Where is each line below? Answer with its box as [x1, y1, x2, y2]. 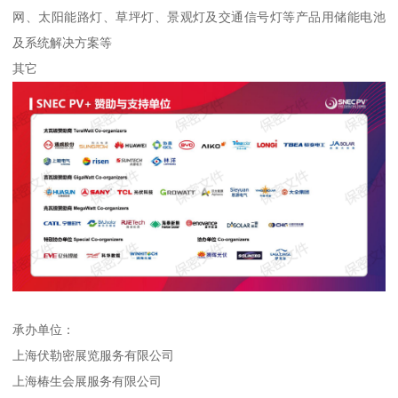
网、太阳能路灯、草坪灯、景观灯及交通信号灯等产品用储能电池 [12, 10, 386, 25]
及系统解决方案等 [12, 36, 113, 51]
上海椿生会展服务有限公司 [12, 374, 163, 389]
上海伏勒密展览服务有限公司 [12, 348, 175, 363]
